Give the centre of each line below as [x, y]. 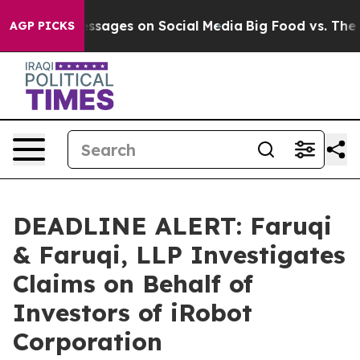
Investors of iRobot [133, 313]
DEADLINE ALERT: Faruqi [172, 226]
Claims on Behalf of [133, 284]
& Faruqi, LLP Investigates [179, 255]
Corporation [88, 342]
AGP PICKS [42, 26]
